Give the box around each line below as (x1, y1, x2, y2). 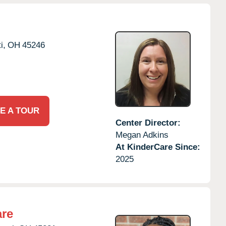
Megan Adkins (115, 130, 168, 140)
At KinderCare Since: (115, 142, 200, 152)
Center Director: (115, 118, 181, 128)
